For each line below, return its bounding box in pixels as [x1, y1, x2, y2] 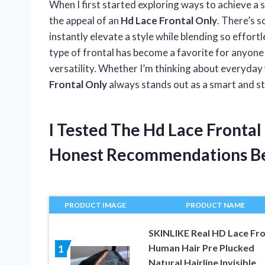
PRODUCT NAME [185, 201, 245, 210]
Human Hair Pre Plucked [148, 242, 254, 254]
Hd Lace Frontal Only [121, 14, 217, 27]
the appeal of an [49, 14, 121, 27]
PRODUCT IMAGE [64, 201, 127, 210]
